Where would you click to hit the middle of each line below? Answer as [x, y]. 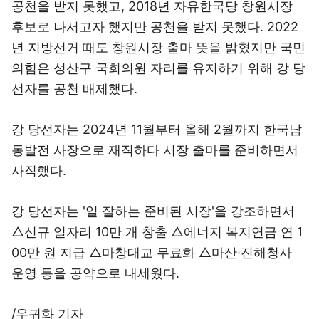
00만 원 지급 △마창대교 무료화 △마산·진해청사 [152, 252]
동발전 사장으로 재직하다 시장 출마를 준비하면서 [155, 150]
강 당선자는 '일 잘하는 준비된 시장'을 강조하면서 [153, 211]
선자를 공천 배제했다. [74, 89]
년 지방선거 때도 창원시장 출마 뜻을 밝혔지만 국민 [158, 47]
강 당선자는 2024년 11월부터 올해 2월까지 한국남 [157, 129]
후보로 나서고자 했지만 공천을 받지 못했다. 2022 [155, 27]
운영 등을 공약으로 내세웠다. [95, 273]
